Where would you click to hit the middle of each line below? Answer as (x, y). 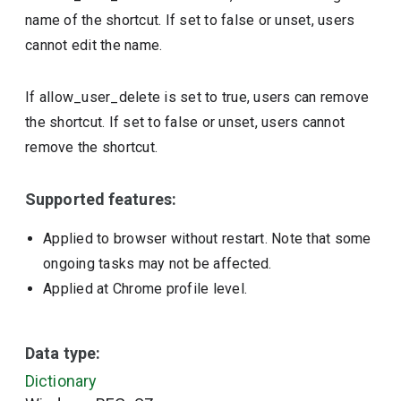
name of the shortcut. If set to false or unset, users (190, 20)
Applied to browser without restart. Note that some (207, 239)
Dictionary (61, 381)
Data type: (63, 353)
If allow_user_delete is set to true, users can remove (197, 97)
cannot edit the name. (94, 45)
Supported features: (101, 199)
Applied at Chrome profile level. (145, 289)
